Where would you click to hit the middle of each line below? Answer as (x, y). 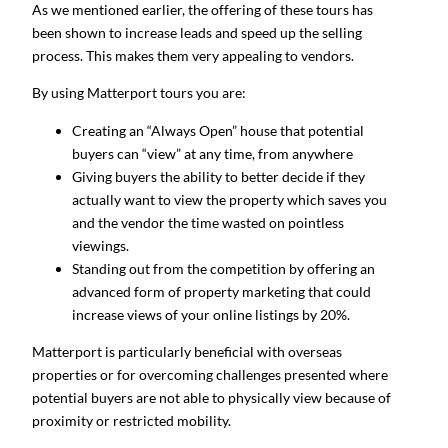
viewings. (102, 245)
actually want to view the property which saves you (229, 199)
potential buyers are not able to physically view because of (211, 398)
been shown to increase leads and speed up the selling (197, 32)
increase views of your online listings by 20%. (211, 314)
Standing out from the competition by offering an (223, 268)
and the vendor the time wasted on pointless (208, 222)
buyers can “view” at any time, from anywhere (212, 153)
